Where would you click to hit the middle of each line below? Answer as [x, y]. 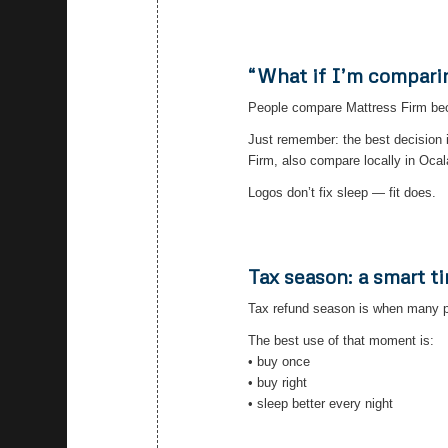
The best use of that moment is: [341, 341]
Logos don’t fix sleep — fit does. [342, 193]
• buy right [278, 383]
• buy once [279, 362]
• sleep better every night [321, 404]
